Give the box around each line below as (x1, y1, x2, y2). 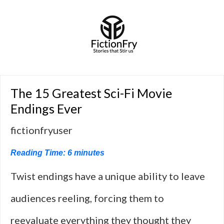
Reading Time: (10, 148, 67, 157)
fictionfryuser (10, 124, 72, 136)
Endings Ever (10, 101, 82, 116)
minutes (74, 148, 104, 157)
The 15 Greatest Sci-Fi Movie (10, 85, 172, 100)
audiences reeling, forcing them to (10, 192, 164, 204)
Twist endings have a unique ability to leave (10, 170, 205, 182)
